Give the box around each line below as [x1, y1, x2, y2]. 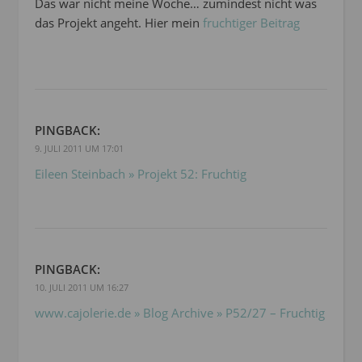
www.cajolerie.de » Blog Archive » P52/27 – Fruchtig [35, 305, 325, 322]
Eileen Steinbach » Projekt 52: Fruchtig [35, 166, 246, 183]
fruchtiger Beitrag [203, 15, 300, 32]
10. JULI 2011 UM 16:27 [35, 281, 128, 294]
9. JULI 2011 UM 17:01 [35, 142, 124, 155]
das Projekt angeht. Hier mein [35, 15, 203, 32]
